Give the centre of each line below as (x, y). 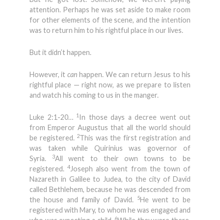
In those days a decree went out (135, 117)
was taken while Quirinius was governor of (110, 148)
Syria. (41, 158)
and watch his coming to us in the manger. (95, 95)
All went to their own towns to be (123, 158)
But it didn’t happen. (60, 52)
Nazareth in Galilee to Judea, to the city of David (110, 179)
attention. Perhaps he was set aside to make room (110, 10)
